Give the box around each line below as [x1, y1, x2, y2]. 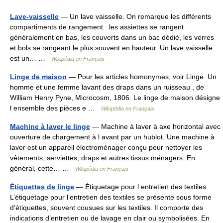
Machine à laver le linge [10, 122, 90, 130]
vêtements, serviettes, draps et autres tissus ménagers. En [10, 153, 195, 162]
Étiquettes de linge [10, 182, 74, 191]
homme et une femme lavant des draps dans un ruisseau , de [10, 83, 204, 91]
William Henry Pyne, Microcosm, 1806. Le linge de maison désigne [10, 93, 220, 102]
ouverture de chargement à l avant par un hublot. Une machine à [10, 132, 215, 141]
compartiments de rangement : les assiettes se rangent [10, 22, 184, 31]
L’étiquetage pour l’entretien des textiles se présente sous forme [10, 193, 212, 201]
